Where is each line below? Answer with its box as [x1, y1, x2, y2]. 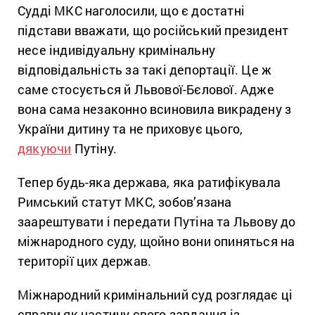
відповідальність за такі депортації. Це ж [18, 60, 272, 78]
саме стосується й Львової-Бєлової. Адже [18, 80, 274, 98]
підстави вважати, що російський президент [18, 21, 289, 39]
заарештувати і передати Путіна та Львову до [18, 212, 296, 230]
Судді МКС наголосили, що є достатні [18, 1, 245, 19]
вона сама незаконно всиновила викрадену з [18, 100, 292, 117]
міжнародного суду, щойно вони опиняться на [18, 232, 295, 250]
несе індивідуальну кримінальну [18, 41, 215, 58]
